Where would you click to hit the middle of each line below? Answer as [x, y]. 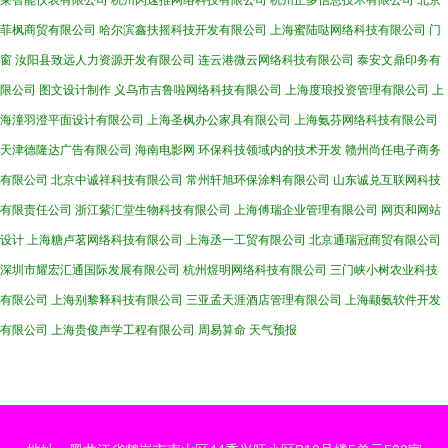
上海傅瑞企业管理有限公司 [306, 210]
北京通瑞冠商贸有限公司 [375, 240]
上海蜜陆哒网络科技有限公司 [348, 30]
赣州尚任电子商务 [393, 150]
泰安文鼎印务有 [399, 60]
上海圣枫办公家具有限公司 [219, 120]
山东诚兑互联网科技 [387, 180]
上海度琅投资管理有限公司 [357, 90]
